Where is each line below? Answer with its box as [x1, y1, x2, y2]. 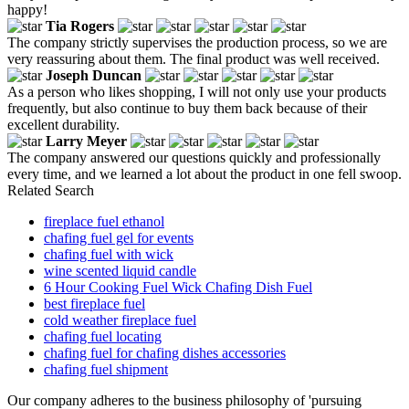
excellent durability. [7, 116, 120, 132]
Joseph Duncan [46, 67, 142, 83]
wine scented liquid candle [44, 262, 196, 278]
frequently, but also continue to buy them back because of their [7, 100, 367, 116]
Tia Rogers [46, 17, 114, 34]
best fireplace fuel [44, 295, 145, 311]
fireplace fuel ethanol [44, 213, 164, 229]
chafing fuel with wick [44, 246, 173, 262]
